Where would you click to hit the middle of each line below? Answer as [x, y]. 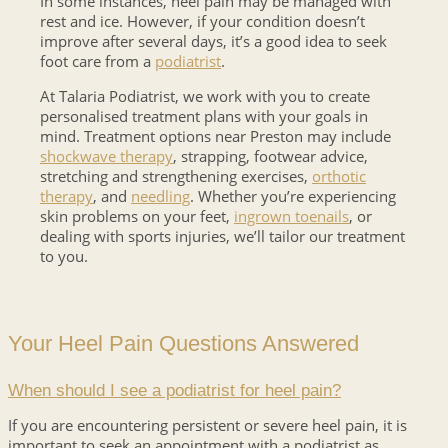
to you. [64, 255]
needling [160, 195]
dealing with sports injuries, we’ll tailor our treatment [222, 235]
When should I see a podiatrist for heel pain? [174, 390]
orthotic [339, 175]
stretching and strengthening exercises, [176, 175]
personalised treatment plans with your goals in [204, 115]
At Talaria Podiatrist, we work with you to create [205, 95]
